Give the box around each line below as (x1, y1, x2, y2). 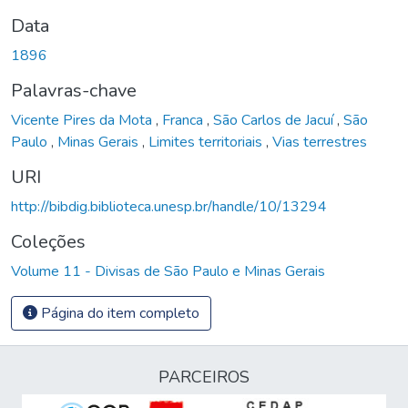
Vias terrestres (272, 131, 367, 152)
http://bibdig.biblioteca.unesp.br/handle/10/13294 (11, 196, 327, 217)
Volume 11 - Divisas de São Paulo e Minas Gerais (11, 260, 325, 281)
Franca (162, 109, 207, 130)
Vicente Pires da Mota (11, 109, 156, 130)
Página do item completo (37, 302, 199, 323)
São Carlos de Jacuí (213, 109, 337, 130)
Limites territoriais (148, 131, 266, 152)
